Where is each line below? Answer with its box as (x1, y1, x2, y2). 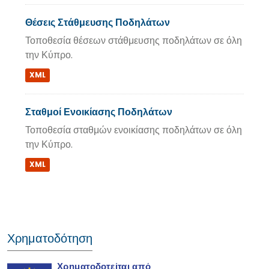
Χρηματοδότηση (7, 230, 92, 247)
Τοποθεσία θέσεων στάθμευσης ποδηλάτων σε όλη (25, 34, 242, 47)
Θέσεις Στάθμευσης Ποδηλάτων (25, 16, 170, 29)
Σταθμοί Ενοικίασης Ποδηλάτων (25, 105, 172, 119)
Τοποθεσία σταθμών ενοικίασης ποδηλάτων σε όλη (25, 123, 242, 137)
